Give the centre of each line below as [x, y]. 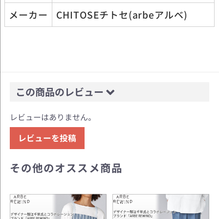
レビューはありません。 [52, 117]
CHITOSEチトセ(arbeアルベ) [122, 15]
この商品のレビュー [61, 91]
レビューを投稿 [47, 138]
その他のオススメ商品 [66, 167]
